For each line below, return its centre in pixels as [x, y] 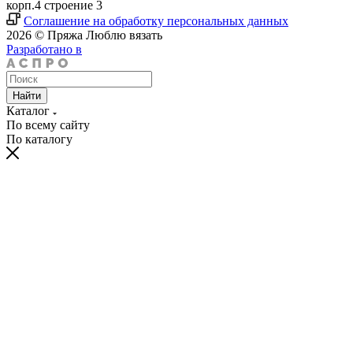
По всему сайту [48, 124]
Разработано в [44, 49]
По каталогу [39, 139]
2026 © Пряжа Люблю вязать [84, 35]
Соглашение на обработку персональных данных [156, 20]
